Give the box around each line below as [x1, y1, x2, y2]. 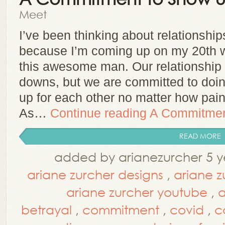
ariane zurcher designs [27, 166, 163, 182]
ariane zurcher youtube [66, 184, 207, 199]
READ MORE [179, 131, 221, 141]
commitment [82, 201, 159, 217]
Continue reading [50, 106, 150, 120]
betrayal [21, 201, 72, 217]
